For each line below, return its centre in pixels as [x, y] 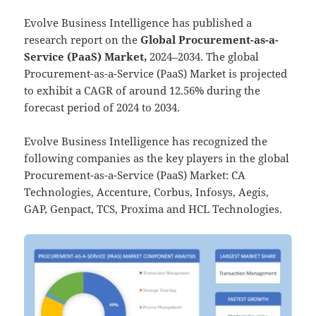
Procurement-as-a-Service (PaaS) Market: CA [135, 175]
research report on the [81, 39]
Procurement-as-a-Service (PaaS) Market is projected [156, 73]
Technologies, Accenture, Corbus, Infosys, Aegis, [147, 192]
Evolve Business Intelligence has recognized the [146, 141]
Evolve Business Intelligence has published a [138, 22]
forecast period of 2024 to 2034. [102, 107]
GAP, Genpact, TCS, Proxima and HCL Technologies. [153, 208]
